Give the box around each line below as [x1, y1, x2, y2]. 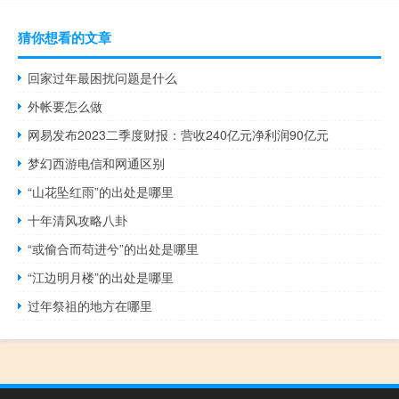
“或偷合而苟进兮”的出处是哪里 [28, 239, 199, 257]
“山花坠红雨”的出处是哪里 [28, 182, 175, 200]
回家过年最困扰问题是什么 [28, 68, 178, 86]
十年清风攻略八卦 [28, 210, 128, 229]
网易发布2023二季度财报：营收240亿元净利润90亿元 [28, 125, 330, 143]
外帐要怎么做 [28, 96, 103, 115]
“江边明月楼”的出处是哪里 [28, 267, 175, 286]
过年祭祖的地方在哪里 [28, 296, 153, 314]
